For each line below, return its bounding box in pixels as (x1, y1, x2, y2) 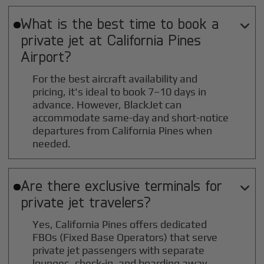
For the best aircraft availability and (32, 72, 198, 85)
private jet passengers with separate (32, 244, 205, 257)
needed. (32, 137, 71, 150)
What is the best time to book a (20, 14, 219, 32)
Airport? (20, 47, 71, 65)
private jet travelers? (20, 193, 151, 211)
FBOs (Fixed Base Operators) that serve (32, 231, 218, 244)
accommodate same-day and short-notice (32, 111, 229, 124)
